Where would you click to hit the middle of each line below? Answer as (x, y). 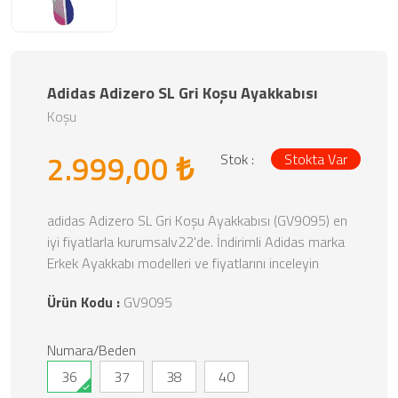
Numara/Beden (92, 350)
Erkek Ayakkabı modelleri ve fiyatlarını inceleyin (183, 263)
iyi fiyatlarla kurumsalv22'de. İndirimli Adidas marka (196, 242)
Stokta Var (316, 159)
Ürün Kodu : (85, 302)
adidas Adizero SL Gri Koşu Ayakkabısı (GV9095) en (197, 220)
